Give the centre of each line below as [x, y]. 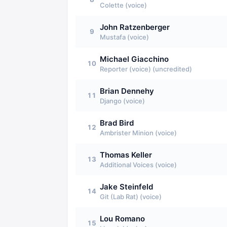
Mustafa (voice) [124, 37]
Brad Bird [117, 123]
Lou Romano [122, 219]
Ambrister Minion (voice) [138, 133]
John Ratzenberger [135, 27]
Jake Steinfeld [126, 187]
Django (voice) [122, 101]
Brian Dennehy [127, 91]
